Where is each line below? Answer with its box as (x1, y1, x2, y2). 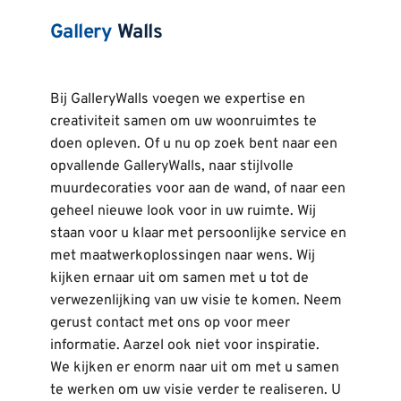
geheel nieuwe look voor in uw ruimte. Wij (49, 201, 316, 220)
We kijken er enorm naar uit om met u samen (49, 358, 339, 377)
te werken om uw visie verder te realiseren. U (49, 380, 341, 399)
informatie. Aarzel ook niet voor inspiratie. (49, 336, 320, 354)
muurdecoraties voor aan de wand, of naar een (49, 179, 346, 198)
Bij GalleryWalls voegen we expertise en (49, 90, 305, 108)
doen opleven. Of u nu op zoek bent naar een (49, 134, 337, 153)
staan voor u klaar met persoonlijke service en (49, 224, 346, 243)
